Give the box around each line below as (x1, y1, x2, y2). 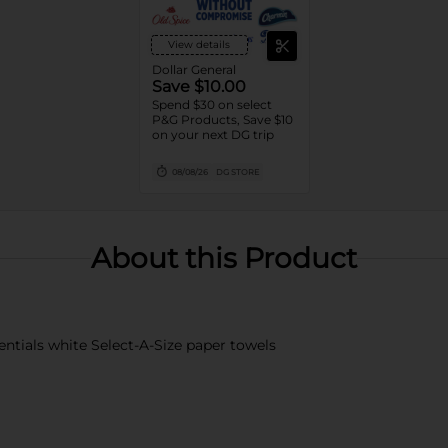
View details (168, 38, 230, 51)
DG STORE (215, 167, 259, 177)
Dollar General (151, 62, 236, 77)
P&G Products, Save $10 (151, 112, 293, 127)
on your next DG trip (151, 127, 274, 142)
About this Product (91, 241, 357, 275)
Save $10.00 (151, 77, 246, 96)
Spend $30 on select (151, 97, 272, 112)
